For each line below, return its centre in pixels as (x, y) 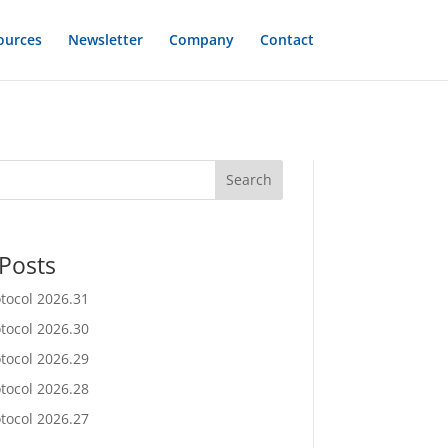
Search (248, 180)
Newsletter (105, 39)
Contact (286, 39)
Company (201, 39)
